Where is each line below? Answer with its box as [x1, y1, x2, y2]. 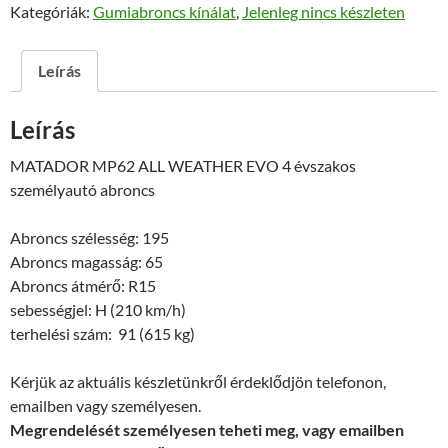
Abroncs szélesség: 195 [10, 227, 169, 247]
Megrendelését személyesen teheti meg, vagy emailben [10, 419, 404, 439]
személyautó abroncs [10, 179, 155, 199]
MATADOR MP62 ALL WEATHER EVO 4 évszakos [10, 155, 356, 175]
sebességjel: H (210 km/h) [10, 299, 186, 319]
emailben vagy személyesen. [10, 395, 201, 415]
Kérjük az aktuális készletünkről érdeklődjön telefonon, [10, 371, 386, 391]
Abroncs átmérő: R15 [10, 275, 156, 295]
